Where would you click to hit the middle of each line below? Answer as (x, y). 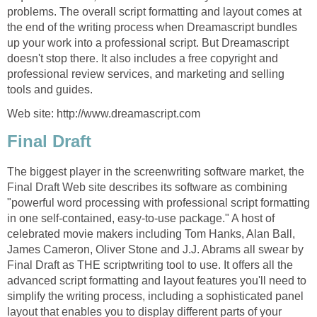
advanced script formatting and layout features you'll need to (157, 281)
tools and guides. (50, 90)
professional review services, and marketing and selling (146, 74)
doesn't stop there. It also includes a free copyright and (143, 59)
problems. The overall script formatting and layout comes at (154, 12)
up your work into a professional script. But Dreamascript (148, 43)
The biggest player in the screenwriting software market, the (156, 172)
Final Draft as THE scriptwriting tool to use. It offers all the (150, 265)
